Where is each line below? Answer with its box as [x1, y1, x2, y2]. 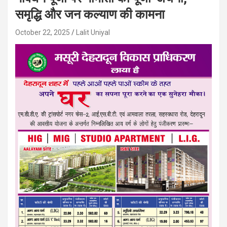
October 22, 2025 [15, 28, 70, 36]
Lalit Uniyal [76, 28, 110, 36]
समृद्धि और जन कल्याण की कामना [15, 7, 165, 22]
